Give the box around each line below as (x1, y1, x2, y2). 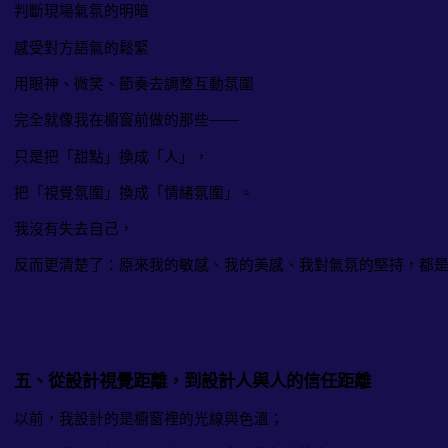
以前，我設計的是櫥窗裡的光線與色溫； (14, 410, 284, 427)
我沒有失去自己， (14, 221, 134, 238)
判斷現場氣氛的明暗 (14, 3, 149, 20)
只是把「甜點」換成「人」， (14, 148, 209, 165)
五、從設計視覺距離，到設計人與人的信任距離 (14, 370, 371, 391)
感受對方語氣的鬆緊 (14, 40, 149, 56)
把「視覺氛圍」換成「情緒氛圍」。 (14, 185, 254, 202)
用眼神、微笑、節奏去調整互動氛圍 (14, 76, 254, 93)
